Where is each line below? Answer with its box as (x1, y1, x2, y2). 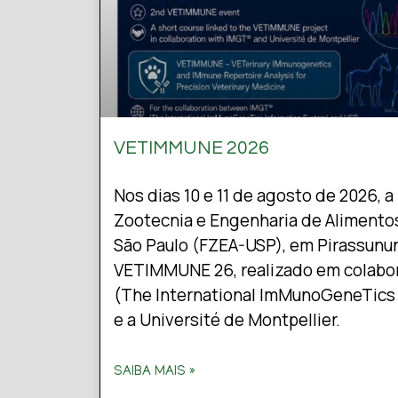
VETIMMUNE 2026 (114, 139, 269, 158)
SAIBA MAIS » (114, 365, 195, 380)
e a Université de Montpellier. (114, 308, 340, 332)
